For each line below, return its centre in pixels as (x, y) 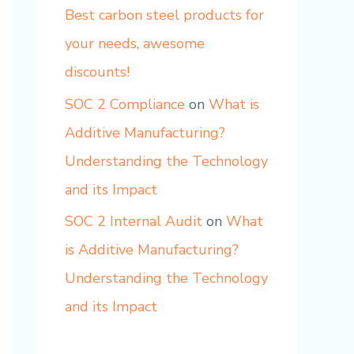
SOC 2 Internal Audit (134, 222)
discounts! (97, 72)
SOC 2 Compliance (125, 104)
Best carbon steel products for (164, 15)
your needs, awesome (135, 44)
